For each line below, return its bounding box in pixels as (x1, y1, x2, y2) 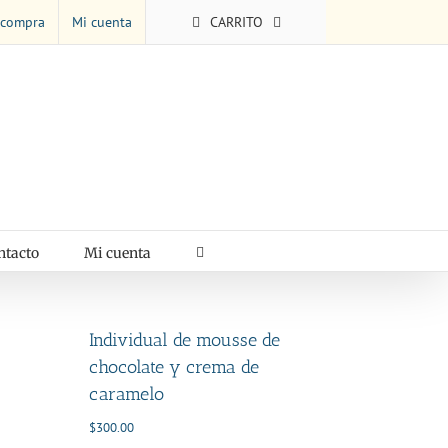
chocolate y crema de (89, 356, 259, 379)
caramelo (89, 383, 164, 406)
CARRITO (209, 12, 263, 31)
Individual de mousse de (89, 329, 280, 352)
